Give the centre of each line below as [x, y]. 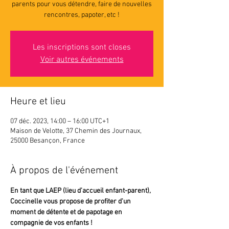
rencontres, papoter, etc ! [82, 15]
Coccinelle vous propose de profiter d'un [71, 202]
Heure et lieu [38, 102]
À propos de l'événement [64, 171]
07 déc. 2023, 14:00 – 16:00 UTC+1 [60, 121]
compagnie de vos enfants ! [51, 223]
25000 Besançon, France [48, 141]
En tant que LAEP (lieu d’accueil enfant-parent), [81, 191]
